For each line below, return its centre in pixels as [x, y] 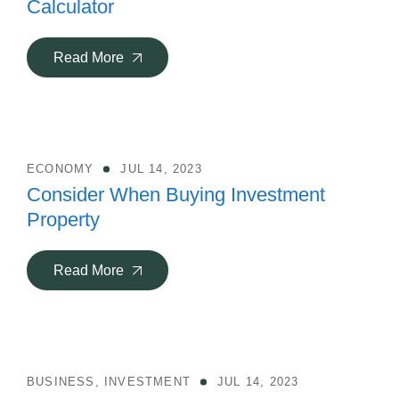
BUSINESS [61, 382]
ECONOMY [61, 169]
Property [63, 220]
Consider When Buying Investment [176, 195]
